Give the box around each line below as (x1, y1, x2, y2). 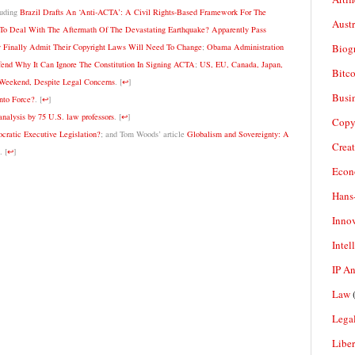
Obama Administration (206, 41, 284, 53)
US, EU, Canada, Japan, (199, 59, 283, 71)
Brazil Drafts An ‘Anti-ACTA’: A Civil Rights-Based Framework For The (19, 6, 266, 18)
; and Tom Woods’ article (100, 128, 187, 140)
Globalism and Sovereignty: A (186, 128, 289, 140)
